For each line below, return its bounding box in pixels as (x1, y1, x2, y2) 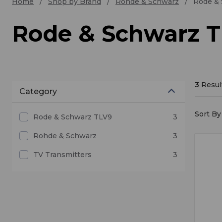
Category (19, 86, 57, 96)
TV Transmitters (33, 150, 92, 159)
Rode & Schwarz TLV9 (33, 112, 112, 121)
